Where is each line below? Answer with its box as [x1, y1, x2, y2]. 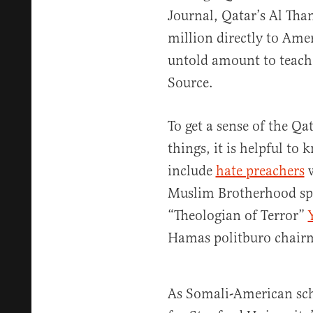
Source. [167, 74, 213, 92]
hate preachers [215, 162, 305, 180]
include [167, 162, 216, 180]
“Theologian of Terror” [167, 207, 308, 224]
